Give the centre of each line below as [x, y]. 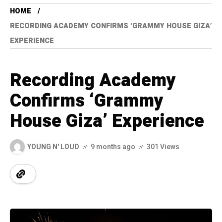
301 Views [163, 147]
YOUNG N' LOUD [53, 147]
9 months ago [113, 147]
